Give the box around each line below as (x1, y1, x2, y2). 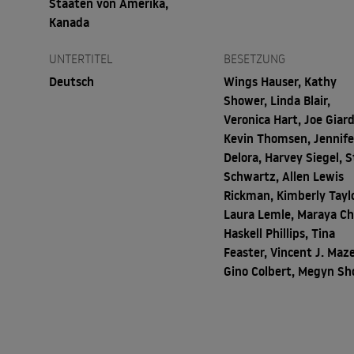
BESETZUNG (224, 51, 286, 67)
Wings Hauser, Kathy (224, 73, 337, 91)
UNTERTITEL (48, 51, 113, 67)
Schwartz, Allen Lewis (224, 168, 345, 186)
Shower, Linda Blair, (224, 92, 331, 110)
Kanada (48, 13, 89, 32)
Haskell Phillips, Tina (224, 224, 336, 243)
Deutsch (48, 73, 94, 91)
